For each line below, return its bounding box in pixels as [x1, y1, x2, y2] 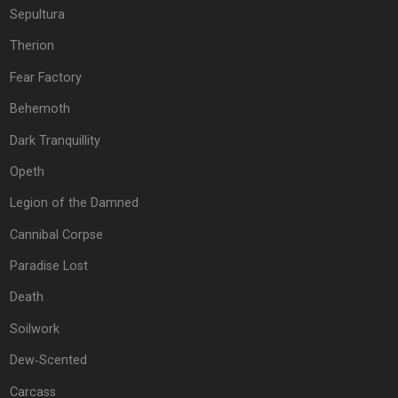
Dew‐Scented [9, 353, 87, 369]
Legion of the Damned [9, 195, 139, 211]
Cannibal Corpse [9, 227, 103, 243]
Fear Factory [9, 69, 82, 85]
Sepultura [9, 7, 65, 23]
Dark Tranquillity [9, 132, 100, 148]
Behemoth [9, 101, 70, 117]
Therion [9, 38, 54, 54]
